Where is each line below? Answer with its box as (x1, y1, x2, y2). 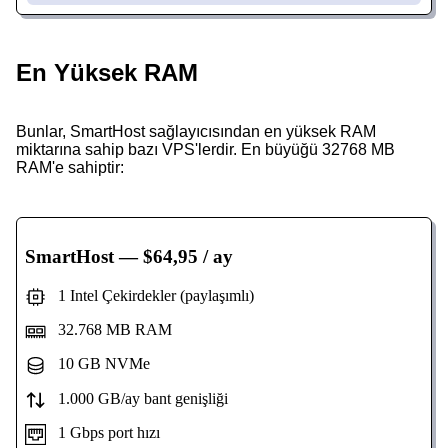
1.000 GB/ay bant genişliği (45, 389, 228, 407)
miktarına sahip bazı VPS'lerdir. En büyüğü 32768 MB (16, 141, 395, 159)
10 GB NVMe (45, 355, 150, 373)
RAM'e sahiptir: (16, 159, 124, 177)
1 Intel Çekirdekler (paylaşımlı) (45, 286, 254, 304)
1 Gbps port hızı (45, 424, 160, 442)
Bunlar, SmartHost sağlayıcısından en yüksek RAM (16, 123, 376, 141)
